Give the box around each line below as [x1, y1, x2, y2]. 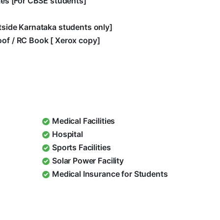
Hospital [52, 129, 83, 139]
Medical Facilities [52, 116, 115, 126]
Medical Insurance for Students [52, 169, 168, 179]
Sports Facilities [52, 142, 111, 153]
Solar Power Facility [52, 156, 124, 166]
